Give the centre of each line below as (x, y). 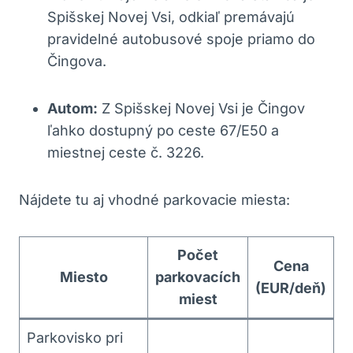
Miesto (84, 277)
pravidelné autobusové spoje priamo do (181, 39)
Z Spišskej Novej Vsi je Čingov (201, 108)
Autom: (72, 108)
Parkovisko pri (75, 337)
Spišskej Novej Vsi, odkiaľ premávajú (171, 17)
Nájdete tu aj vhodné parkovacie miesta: (154, 199)
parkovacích (198, 277)
